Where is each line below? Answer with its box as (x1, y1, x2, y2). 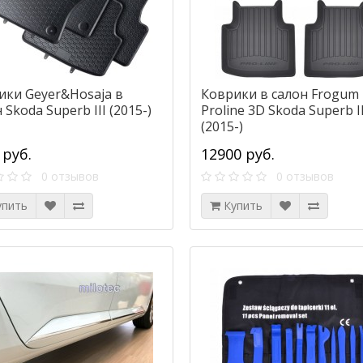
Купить (223, 198, 263, 214)
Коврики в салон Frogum (200, 85, 359, 104)
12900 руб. (200, 144, 275, 164)
